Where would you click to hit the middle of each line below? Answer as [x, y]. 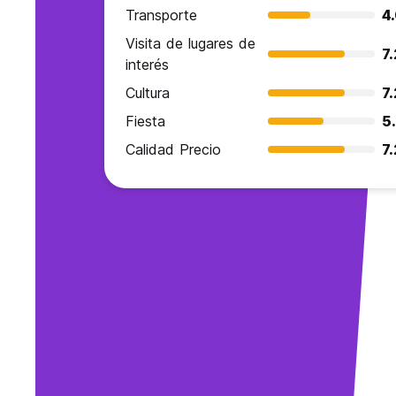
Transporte [162, 15]
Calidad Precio [174, 150]
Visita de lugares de [191, 44]
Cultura [148, 93]
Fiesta [146, 122]
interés [148, 65]
